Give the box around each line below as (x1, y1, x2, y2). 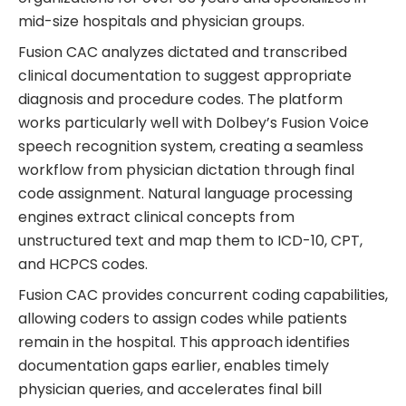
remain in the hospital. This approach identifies (18, 331, 350, 353)
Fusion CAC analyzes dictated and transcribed (18, 41, 347, 63)
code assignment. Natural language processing (18, 182, 353, 204)
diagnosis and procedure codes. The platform (18, 88, 343, 110)
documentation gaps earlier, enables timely (18, 354, 329, 376)
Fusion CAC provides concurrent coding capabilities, (18, 284, 388, 305)
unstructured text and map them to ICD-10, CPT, (18, 229, 362, 251)
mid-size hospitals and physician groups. (18, 10, 304, 32)
